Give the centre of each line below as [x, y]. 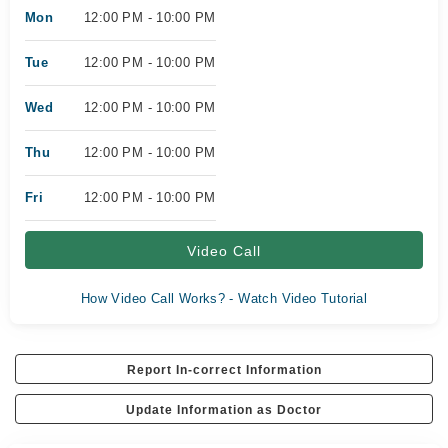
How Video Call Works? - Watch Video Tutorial [224, 298]
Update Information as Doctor [224, 410]
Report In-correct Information [224, 370]
